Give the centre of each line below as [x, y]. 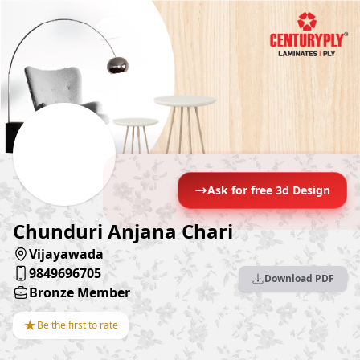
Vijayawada [66, 254]
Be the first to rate [78, 325]
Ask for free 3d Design [269, 190]
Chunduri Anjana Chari [123, 231]
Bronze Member [80, 293]
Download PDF [299, 279]
